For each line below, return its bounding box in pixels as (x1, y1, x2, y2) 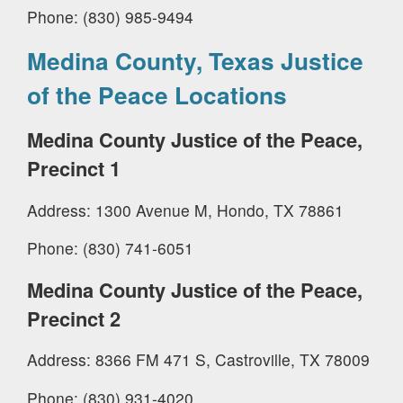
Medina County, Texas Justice (27, 43, 363, 78)
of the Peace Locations (27, 77, 287, 112)
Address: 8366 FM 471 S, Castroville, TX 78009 (27, 348, 370, 372)
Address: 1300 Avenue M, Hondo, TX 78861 (27, 198, 344, 221)
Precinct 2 (27, 303, 121, 333)
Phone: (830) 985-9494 (27, 4, 193, 28)
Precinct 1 (27, 154, 121, 184)
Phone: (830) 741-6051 (27, 237, 193, 260)
